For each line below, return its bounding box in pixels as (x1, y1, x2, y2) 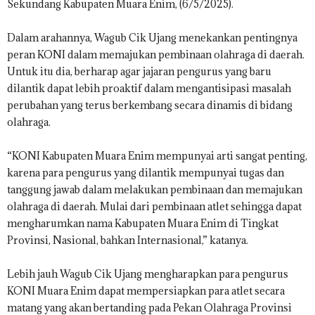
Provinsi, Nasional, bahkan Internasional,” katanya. (7, 233, 248, 247)
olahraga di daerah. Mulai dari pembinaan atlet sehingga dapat (7, 200, 302, 213)
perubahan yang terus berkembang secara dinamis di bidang (7, 98, 292, 112)
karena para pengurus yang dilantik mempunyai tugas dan (7, 166, 284, 179)
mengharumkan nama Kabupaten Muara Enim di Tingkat (7, 217, 278, 230)
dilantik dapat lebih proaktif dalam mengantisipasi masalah (7, 82, 291, 95)
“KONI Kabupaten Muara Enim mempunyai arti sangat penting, (7, 149, 307, 162)
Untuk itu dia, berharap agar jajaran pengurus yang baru (7, 65, 271, 78)
